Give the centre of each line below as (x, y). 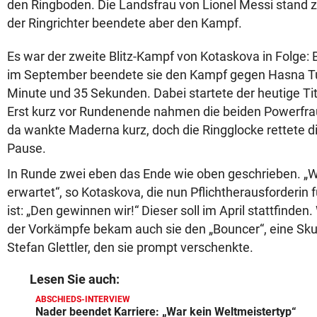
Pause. (27, 148)
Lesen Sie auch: (75, 279)
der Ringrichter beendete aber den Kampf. (125, 23)
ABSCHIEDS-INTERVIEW (83, 299)
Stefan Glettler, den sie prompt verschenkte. (130, 247)
